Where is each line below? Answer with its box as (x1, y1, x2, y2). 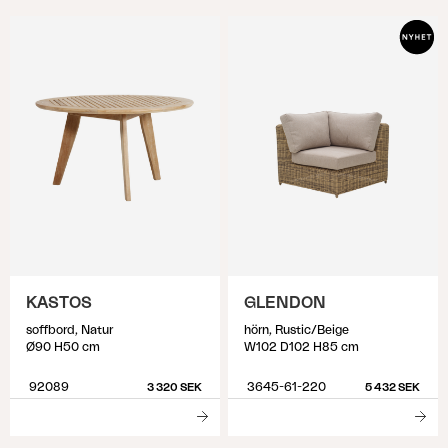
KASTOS (26, 295, 92, 311)
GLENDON (244, 295, 326, 311)
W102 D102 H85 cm (244, 341, 359, 353)
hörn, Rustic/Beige (244, 324, 349, 336)
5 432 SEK (364, 382, 420, 393)
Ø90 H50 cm (26, 341, 100, 353)
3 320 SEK (146, 382, 202, 393)
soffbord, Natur (26, 324, 113, 336)
